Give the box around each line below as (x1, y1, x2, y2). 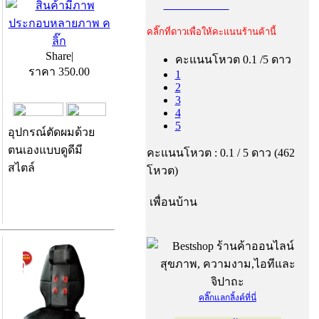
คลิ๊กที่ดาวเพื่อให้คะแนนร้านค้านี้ (146, 26, 276, 37)
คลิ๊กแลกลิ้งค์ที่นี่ (199, 293, 256, 303)
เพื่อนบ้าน (149, 196, 197, 208)
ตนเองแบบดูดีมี (8, 144, 83, 156)
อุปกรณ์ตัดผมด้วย (8, 126, 95, 138)
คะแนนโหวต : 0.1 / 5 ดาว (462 (146, 146, 295, 159)
